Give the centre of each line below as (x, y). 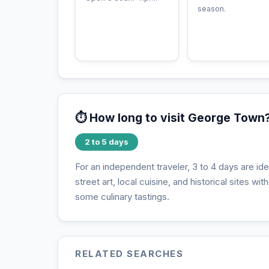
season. (212, 9)
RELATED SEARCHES (129, 254)
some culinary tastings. (122, 197)
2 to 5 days (107, 142)
